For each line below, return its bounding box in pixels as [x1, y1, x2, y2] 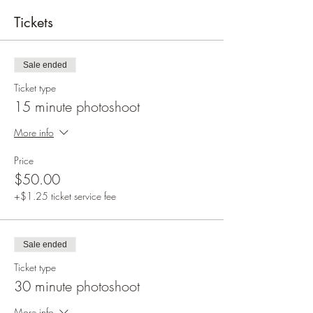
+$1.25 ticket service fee [14, 189, 116, 203]
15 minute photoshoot [14, 96, 140, 116]
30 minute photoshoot [14, 276, 140, 296]
